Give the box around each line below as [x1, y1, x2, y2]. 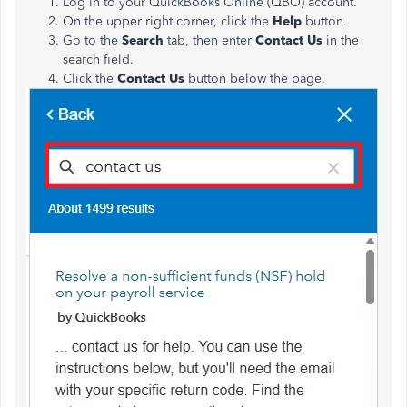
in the [323, 33, 359, 48]
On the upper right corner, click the [63, 14, 273, 29]
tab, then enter [164, 33, 255, 48]
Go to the [63, 33, 122, 48]
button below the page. [184, 71, 325, 86]
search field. [63, 52, 134, 67]
